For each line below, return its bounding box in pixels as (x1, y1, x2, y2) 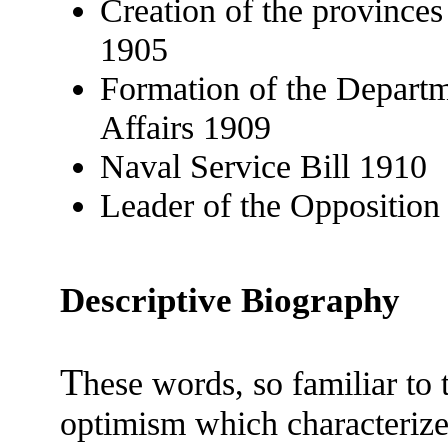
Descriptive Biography (59, 280, 400, 320)
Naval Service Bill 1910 (99, 146, 427, 185)
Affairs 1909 (99, 107, 271, 146)
